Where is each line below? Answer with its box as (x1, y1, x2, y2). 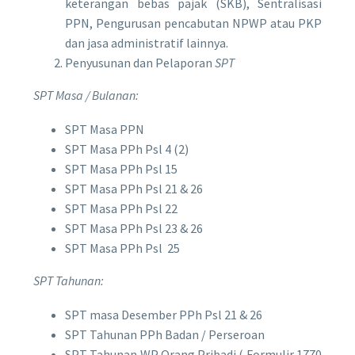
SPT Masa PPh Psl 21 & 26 (65, 180, 203, 197)
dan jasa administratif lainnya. (65, 35, 228, 52)
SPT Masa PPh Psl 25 (65, 239, 180, 256)
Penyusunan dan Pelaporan (65, 55, 215, 71)
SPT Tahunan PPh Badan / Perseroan (65, 326, 265, 342)
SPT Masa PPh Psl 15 (65, 160, 177, 177)
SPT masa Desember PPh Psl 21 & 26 (65, 306, 262, 323)
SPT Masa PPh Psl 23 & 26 (65, 219, 203, 236)
